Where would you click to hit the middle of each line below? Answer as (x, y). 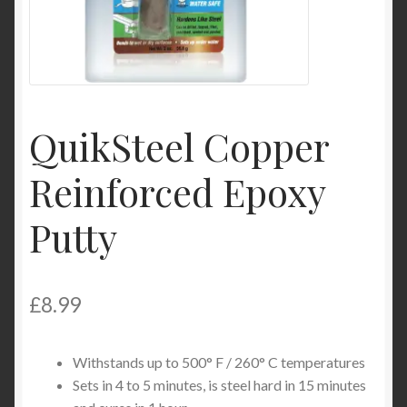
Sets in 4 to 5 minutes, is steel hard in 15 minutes (219, 385)
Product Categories (90, 17)
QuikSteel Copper (179, 147)
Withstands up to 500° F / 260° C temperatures (219, 362)
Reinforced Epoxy (177, 192)
